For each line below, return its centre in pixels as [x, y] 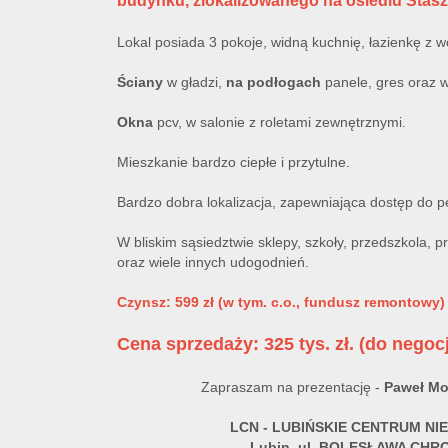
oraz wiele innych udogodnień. [213, 262]
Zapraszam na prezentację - [290, 387]
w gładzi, [196, 82]
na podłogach [273, 82]
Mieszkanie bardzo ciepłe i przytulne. [235, 162]
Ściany [142, 82]
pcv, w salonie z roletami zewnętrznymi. [283, 122]
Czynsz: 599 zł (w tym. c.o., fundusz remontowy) [281, 302]
